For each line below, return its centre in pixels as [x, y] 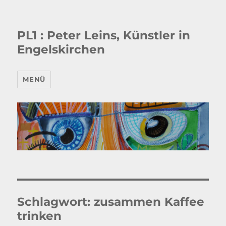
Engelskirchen [61, 49]
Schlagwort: [56, 202]
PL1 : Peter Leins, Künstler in [104, 35]
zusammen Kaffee [149, 202]
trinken [40, 216]
